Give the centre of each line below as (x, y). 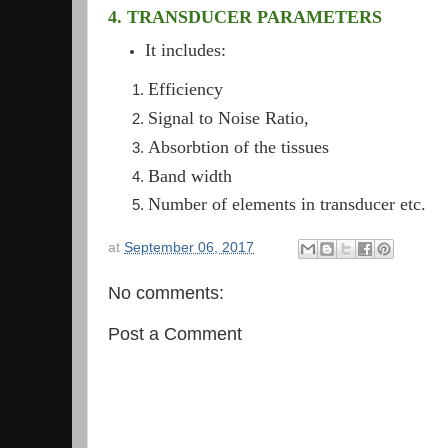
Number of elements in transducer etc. (289, 204)
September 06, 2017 (189, 248)
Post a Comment (175, 334)
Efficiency (185, 89)
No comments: (166, 292)
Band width (192, 175)
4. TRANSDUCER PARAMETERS (245, 17)
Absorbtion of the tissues (238, 146)
